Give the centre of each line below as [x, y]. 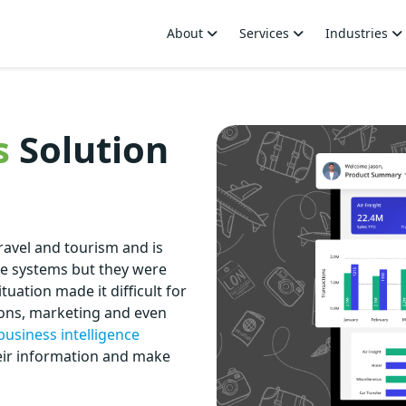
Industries [358, 33]
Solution [89, 149]
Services [266, 33]
